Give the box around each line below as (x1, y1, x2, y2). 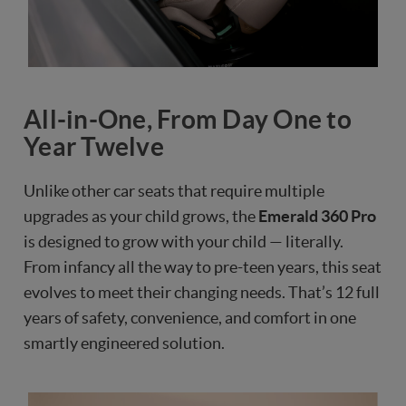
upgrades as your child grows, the (24, 207, 258, 227)
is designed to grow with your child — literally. (24, 232, 343, 252)
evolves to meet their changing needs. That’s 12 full (24, 283, 380, 303)
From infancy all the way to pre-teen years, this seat (24, 257, 382, 277)
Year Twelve (24, 132, 164, 162)
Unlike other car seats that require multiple (24, 181, 324, 201)
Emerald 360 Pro (258, 207, 376, 227)
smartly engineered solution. (24, 333, 225, 353)
